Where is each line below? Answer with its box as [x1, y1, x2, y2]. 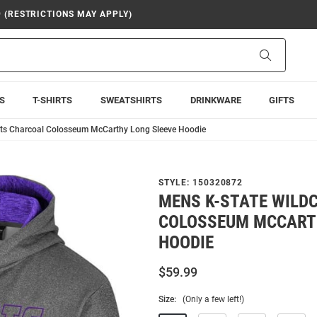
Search [270, 49, 301, 60]
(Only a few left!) [183, 294, 244, 304]
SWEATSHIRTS [100, 95, 162, 105]
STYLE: [158, 178, 192, 188]
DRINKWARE [190, 95, 241, 105]
